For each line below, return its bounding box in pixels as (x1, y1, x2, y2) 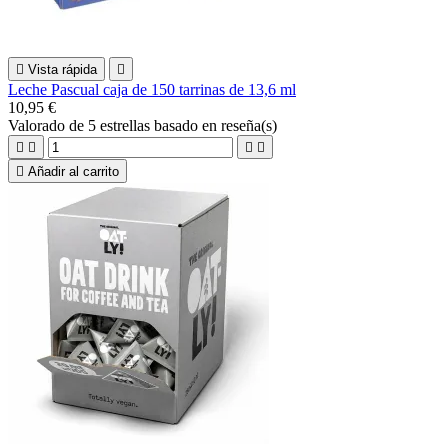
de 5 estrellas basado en (69, 116, 221, 134)
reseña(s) (221, 116, 277, 134)
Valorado (8, 116, 69, 134)
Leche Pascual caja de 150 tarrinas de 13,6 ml (8, 80, 296, 98)
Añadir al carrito (28, 163, 119, 179)
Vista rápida (28, 61, 97, 77)
